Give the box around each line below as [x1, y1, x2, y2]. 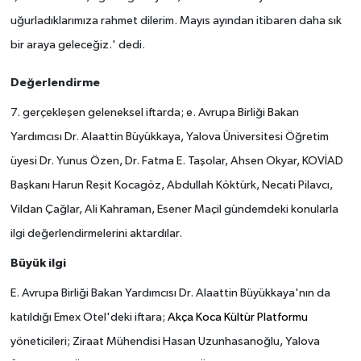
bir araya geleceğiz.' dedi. [10, 39, 145, 51]
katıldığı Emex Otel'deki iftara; [10, 311, 168, 323]
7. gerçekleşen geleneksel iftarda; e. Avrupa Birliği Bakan [10, 106, 299, 118]
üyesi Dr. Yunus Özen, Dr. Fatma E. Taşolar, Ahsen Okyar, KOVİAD [10, 155, 343, 167]
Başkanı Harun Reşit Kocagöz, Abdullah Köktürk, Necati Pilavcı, [10, 179, 333, 191]
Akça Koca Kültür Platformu [167, 311, 308, 323]
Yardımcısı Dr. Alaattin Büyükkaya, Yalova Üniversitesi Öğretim [10, 131, 329, 143]
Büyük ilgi [10, 256, 66, 269]
